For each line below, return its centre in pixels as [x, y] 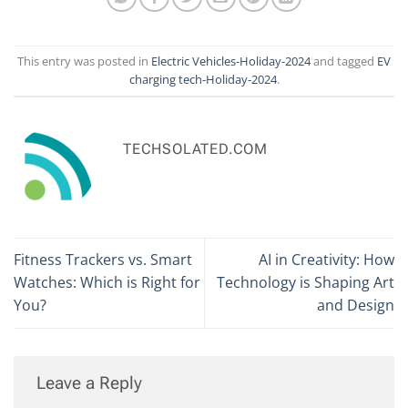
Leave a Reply [92, 382]
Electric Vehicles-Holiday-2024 [231, 61]
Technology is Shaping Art [306, 283]
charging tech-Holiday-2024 [203, 80]
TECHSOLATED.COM [195, 149]
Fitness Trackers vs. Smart [103, 260]
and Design [356, 306]
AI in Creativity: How [326, 260]
